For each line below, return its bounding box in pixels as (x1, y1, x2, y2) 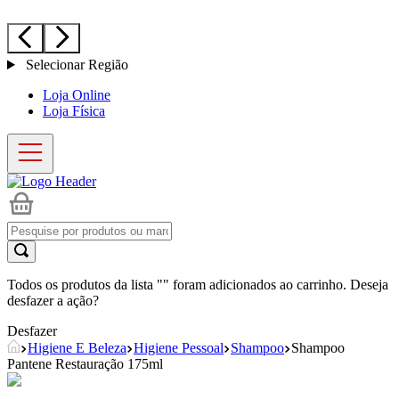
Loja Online (43, 87, 110, 102)
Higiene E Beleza (28, 340, 126, 355)
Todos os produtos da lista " (7, 277, 163, 292)
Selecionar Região (21, 57, 128, 72)
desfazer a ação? (7, 293, 99, 308)
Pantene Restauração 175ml (7, 356, 163, 371)
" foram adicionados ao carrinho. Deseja (163, 277, 388, 292)
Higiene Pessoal (134, 340, 224, 355)
